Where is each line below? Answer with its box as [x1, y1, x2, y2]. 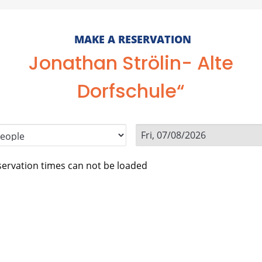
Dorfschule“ [77, 78, 185, 104]
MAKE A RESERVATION [74, 32, 191, 46]
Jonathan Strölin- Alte [29, 50, 233, 76]
